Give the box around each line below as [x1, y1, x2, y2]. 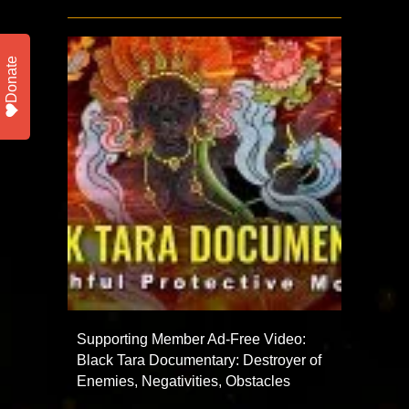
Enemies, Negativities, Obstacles [77, 372, 290, 389]
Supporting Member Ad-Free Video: [77, 330, 306, 347]
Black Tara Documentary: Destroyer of [77, 351, 321, 368]
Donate [4, 56, 19, 103]
